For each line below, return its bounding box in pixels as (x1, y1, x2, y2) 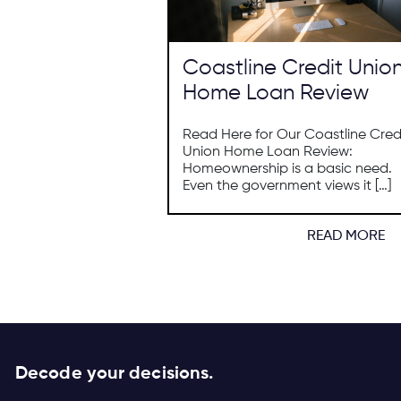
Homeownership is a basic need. (182, 161, 392, 176)
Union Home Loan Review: (182, 144, 353, 159)
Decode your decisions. (15, 364, 214, 383)
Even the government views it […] (182, 178, 391, 193)
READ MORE (307, 228, 386, 243)
